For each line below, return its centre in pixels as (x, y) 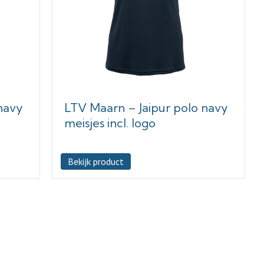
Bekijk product (95, 161)
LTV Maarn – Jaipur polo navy (146, 107)
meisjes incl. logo (110, 123)
